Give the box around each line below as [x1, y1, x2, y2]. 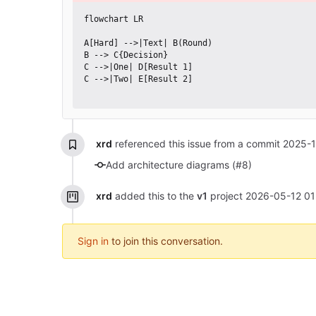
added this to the [111, 189, 197, 202]
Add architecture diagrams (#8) [106, 158, 252, 171]
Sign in [78, 234, 109, 247]
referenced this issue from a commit [111, 137, 283, 150]
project [207, 189, 245, 202]
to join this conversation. [109, 234, 223, 247]
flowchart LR [84, 14, 143, 25]
